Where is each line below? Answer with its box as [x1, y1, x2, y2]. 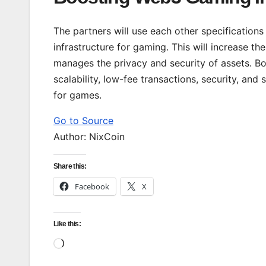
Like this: [53, 219, 81, 228]
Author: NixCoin [53, 130, 125, 142]
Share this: [53, 161, 87, 170]
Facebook [75, 180, 109, 192]
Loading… [64, 236, 107, 248]
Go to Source [53, 114, 113, 126]
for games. [53, 88, 102, 101]
